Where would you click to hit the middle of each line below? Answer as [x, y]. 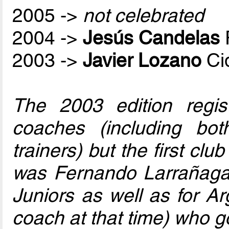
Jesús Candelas [152, 38]
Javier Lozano [142, 60]
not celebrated [144, 15]
